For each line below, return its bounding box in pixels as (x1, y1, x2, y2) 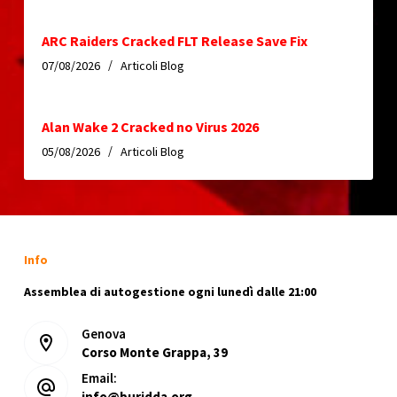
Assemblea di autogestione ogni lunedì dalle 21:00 (23, 284, 316, 300)
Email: (81, 370, 117, 387)
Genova (81, 325, 126, 343)
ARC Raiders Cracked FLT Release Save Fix (41, 31, 307, 50)
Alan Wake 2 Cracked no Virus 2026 (41, 117, 259, 136)
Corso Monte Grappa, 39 (81, 344, 228, 362)
